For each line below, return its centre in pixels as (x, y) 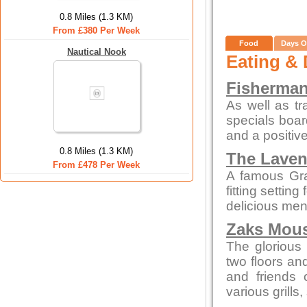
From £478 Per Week (97, 165)
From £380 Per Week (97, 30)
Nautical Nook (97, 52)
